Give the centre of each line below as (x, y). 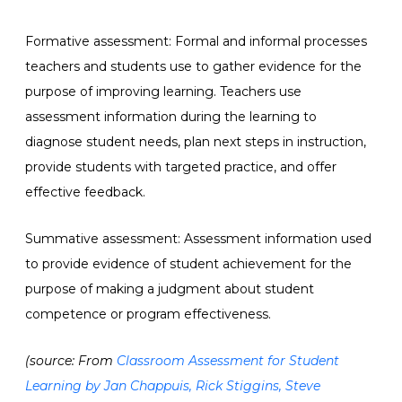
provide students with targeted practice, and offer (181, 167)
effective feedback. (85, 192)
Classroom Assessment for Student (228, 361)
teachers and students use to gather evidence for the (193, 66)
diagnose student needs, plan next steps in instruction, (196, 142)
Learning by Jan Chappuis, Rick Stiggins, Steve (173, 386)
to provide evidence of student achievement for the (188, 264)
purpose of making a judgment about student (170, 289)
